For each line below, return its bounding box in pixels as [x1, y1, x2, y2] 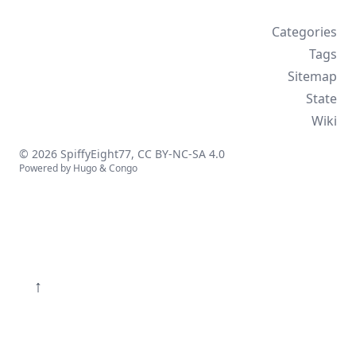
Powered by [19, 161, 73, 176]
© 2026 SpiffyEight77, [19, 146, 137, 162]
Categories [272, 23, 337, 41]
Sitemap [288, 68, 337, 86]
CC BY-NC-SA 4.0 [137, 146, 225, 162]
